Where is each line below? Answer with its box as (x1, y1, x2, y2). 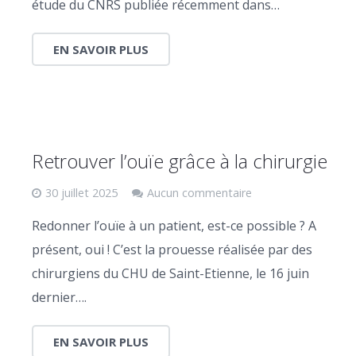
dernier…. (32, 288, 87, 306)
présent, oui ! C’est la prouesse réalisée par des (32, 240, 312, 258)
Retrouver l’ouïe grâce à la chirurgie (32, 147, 327, 174)
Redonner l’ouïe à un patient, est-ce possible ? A (32, 216, 316, 234)
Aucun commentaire (147, 184, 252, 200)
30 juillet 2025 (45, 184, 118, 200)
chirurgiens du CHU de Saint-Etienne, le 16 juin (32, 264, 309, 282)
